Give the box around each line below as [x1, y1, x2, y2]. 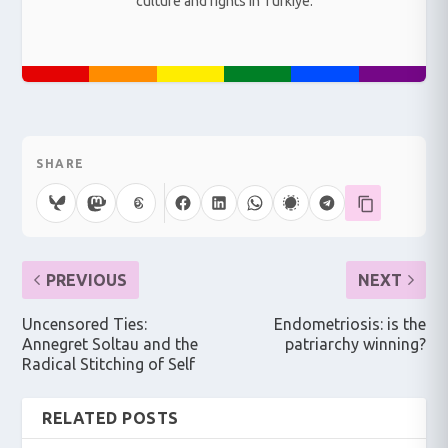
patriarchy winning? [284, 334, 426, 353]
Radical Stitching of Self [22, 354, 196, 373]
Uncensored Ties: [22, 314, 148, 333]
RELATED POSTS [42, 408, 179, 427]
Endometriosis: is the [273, 314, 426, 333]
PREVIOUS [46, 270, 128, 289]
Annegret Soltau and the [22, 334, 199, 353]
